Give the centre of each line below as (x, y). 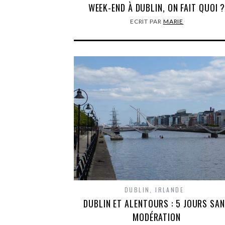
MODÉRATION (156, 217)
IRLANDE (170, 190)
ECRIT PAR (146, 21)
